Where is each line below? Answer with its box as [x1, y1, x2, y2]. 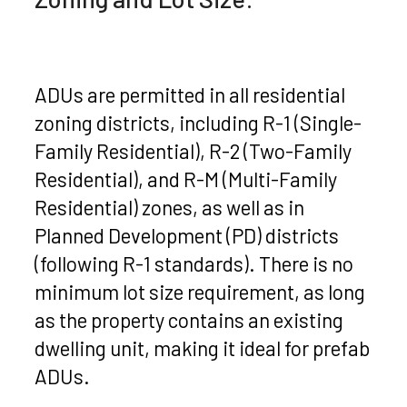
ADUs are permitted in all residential [35, 83, 346, 107]
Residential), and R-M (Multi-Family [35, 167, 338, 192]
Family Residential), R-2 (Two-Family [35, 139, 352, 164]
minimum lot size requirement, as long [35, 280, 366, 304]
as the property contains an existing [35, 308, 344, 333]
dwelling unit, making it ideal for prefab [35, 336, 371, 361]
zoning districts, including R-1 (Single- [35, 111, 362, 135]
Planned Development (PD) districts [35, 223, 340, 248]
